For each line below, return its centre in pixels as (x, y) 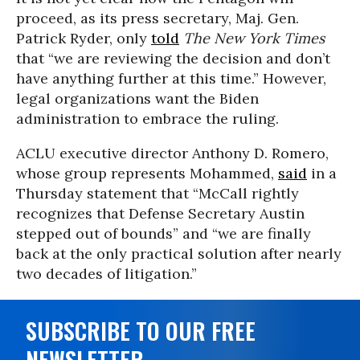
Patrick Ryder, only (84, 38)
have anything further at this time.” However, (171, 78)
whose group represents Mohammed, (147, 173)
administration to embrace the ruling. (147, 119)
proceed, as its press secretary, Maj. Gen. (157, 18)
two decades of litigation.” (106, 274)
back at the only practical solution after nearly (179, 254)
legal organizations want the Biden (137, 98)
